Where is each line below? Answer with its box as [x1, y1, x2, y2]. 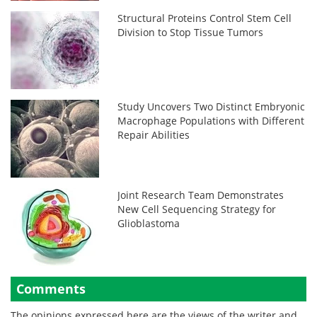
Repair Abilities [117, 128, 190, 142]
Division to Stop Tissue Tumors [117, 25, 264, 39]
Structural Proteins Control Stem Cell [117, 11, 292, 25]
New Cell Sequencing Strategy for [117, 202, 277, 216]
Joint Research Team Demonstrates [117, 188, 284, 202]
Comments [16, 280, 86, 297]
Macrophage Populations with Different [117, 114, 305, 127]
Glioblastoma [117, 217, 180, 230]
